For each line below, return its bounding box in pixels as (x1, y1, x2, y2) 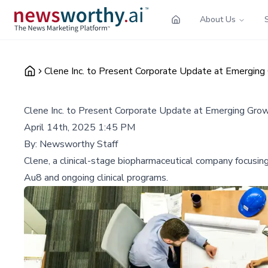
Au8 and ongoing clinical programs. (24, 170, 168, 184)
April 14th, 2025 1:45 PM (24, 120, 135, 134)
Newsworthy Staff (39, 137, 118, 151)
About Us (200, 13, 236, 25)
